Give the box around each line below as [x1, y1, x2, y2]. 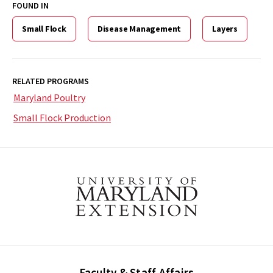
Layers [212, 23, 238, 34]
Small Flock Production [13, 111, 111, 124]
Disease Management [97, 23, 182, 34]
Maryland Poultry [13, 91, 85, 104]
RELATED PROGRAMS [12, 75, 89, 87]
